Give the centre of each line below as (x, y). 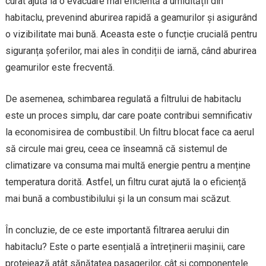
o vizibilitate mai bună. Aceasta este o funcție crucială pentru (131, 34)
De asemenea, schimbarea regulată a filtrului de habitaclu (123, 99)
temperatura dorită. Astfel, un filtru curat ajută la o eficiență (126, 182)
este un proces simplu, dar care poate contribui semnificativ (129, 115)
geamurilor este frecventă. (60, 67)
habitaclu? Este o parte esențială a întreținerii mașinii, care (125, 246)
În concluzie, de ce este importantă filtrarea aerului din (117, 230)
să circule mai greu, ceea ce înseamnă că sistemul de (116, 148)
